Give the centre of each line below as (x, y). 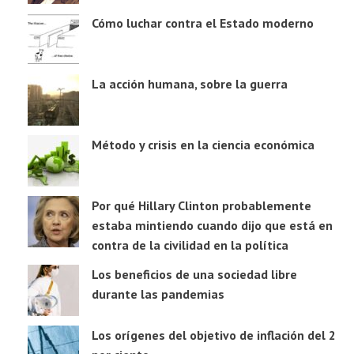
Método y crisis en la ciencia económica (203, 145)
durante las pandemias (158, 294)
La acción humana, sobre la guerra (190, 84)
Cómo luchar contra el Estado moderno (203, 23)
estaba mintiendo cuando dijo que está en (212, 226)
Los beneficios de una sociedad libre (194, 275)
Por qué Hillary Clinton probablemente (201, 206)
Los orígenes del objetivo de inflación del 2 (214, 335)
